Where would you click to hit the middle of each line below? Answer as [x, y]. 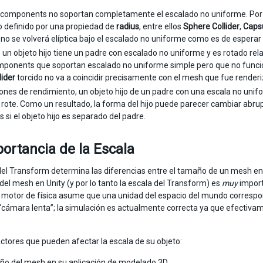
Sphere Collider [211, 26]
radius [128, 26]
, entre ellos [161, 26]
